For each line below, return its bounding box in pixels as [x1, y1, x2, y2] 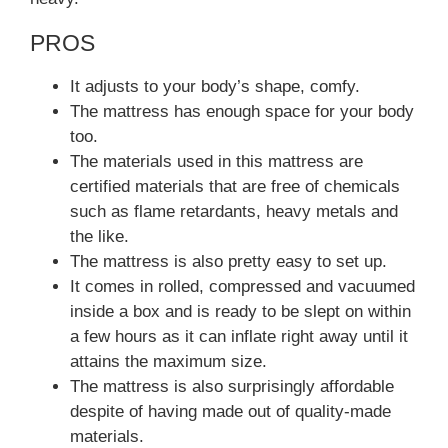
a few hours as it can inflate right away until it [70, 327, 408, 347]
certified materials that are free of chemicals [70, 177, 400, 197]
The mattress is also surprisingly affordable [70, 377, 394, 397]
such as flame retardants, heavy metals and [70, 202, 398, 222]
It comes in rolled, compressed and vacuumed [70, 277, 415, 297]
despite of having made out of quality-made [70, 402, 391, 422]
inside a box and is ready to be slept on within [70, 302, 411, 322]
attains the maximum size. [70, 352, 267, 372]
